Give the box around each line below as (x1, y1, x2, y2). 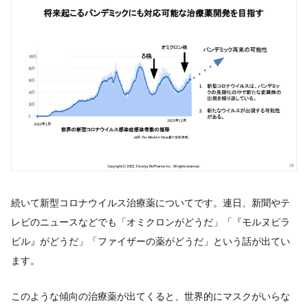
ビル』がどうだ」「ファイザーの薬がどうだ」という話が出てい (11, 234, 290, 247)
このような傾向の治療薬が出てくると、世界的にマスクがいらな (11, 289, 290, 302)
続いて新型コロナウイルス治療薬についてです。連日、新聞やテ (11, 196, 290, 208)
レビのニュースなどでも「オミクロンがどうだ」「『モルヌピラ (11, 215, 290, 228)
